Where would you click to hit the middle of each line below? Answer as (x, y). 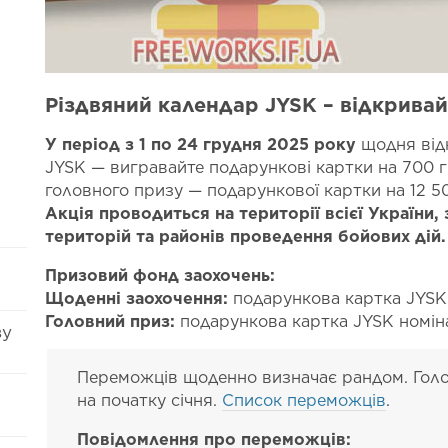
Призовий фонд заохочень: (160, 275)
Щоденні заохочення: (137, 298)
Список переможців (304, 400)
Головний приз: (113, 321)
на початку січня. (150, 400)
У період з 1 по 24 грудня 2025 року (201, 144)
